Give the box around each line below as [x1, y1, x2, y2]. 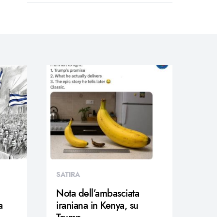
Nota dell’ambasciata [56, 186, 139, 200]
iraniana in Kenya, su [56, 199, 139, 212]
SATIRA [56, 170, 80, 179]
